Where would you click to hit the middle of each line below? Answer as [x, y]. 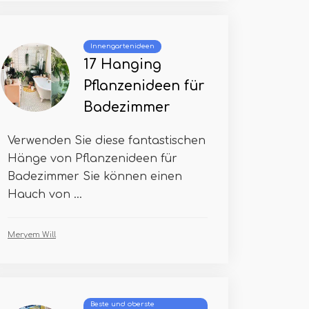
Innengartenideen [122, 46]
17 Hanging [122, 64]
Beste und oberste [122, 304]
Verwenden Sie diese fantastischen [107, 141]
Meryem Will [32, 235]
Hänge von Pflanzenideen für [92, 159]
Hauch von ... [45, 195]
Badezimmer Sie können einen [95, 177]
